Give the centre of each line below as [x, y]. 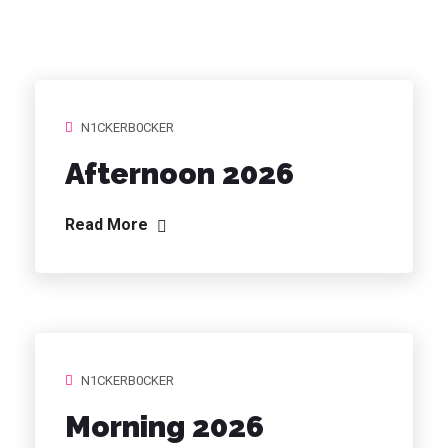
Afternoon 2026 [179, 173]
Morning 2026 [164, 426]
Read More [108, 224]
